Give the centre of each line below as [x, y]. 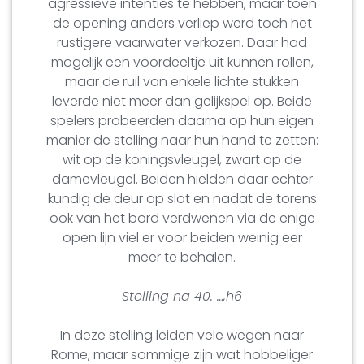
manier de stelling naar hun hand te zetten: [182, 140]
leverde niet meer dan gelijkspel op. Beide [182, 101]
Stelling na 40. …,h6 [182, 296]
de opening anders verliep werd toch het [182, 23]
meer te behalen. [182, 257]
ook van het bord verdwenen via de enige [182, 218]
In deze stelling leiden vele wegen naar [182, 335]
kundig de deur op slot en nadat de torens [182, 198]
